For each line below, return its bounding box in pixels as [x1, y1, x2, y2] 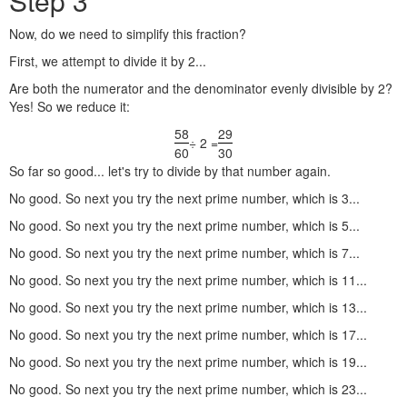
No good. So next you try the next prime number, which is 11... [9, 271, 367, 289]
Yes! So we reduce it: [9, 97, 130, 115]
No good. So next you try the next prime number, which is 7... [9, 243, 360, 262]
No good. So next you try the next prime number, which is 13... [9, 298, 367, 316]
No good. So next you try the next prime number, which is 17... [9, 325, 367, 343]
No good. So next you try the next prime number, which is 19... [9, 352, 367, 371]
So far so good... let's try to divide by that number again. [9, 162, 331, 180]
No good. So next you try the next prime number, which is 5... [9, 216, 360, 234]
